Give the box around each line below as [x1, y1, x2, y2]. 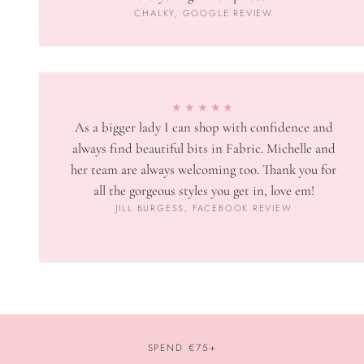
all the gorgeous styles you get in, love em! [93, 182, 314, 200]
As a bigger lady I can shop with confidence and [74, 119, 333, 136]
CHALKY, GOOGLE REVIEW [134, 6, 273, 20]
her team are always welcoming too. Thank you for [71, 161, 337, 179]
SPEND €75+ [147, 340, 217, 355]
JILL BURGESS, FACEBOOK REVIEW [115, 201, 292, 215]
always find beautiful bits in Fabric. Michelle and [71, 140, 336, 158]
